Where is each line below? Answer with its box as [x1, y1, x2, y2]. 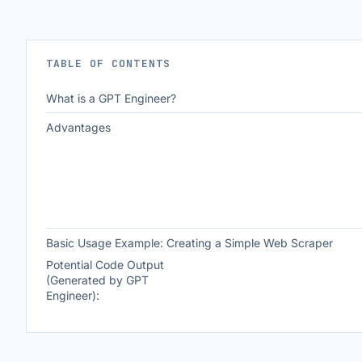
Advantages [46, 120, 111, 134]
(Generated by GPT [46, 273, 149, 287]
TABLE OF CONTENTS [46, 57, 170, 70]
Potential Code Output [46, 258, 164, 271]
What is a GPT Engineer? [46, 91, 176, 105]
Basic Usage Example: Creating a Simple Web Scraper [46, 236, 333, 250]
